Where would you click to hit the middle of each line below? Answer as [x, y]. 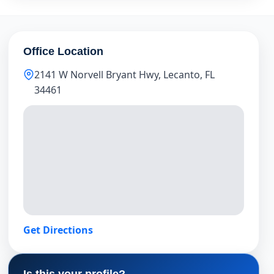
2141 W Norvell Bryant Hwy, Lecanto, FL [125, 75]
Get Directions [58, 230]
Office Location [64, 51]
